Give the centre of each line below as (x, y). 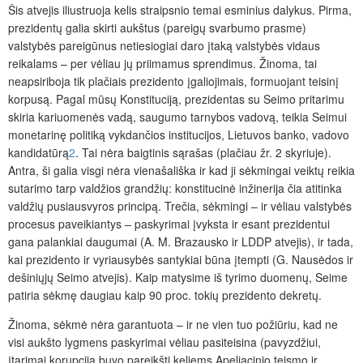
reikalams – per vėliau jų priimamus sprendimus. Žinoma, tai (162, 64)
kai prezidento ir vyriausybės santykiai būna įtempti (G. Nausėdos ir (181, 260)
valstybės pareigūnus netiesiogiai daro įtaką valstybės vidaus (164, 46)
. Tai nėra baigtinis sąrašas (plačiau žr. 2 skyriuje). (203, 153)
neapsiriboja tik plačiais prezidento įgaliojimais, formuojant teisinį (173, 81)
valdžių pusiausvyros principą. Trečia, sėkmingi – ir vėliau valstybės (180, 206)
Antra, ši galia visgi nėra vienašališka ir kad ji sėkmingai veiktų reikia (181, 171)
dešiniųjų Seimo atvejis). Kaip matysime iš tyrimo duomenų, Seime (178, 278)
